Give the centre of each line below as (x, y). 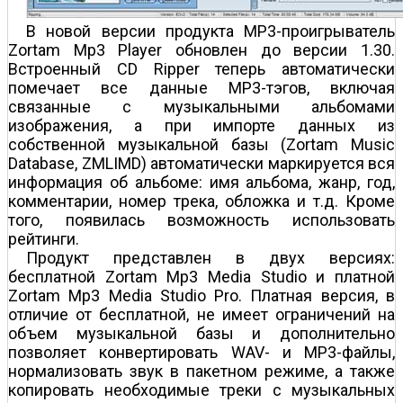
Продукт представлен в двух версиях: (210, 258)
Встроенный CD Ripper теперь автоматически (201, 69)
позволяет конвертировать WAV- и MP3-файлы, (201, 353)
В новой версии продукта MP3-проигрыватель (210, 31)
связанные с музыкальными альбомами (201, 107)
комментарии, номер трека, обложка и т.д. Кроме (201, 201)
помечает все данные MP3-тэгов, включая (201, 88)
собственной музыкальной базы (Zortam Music (201, 145)
